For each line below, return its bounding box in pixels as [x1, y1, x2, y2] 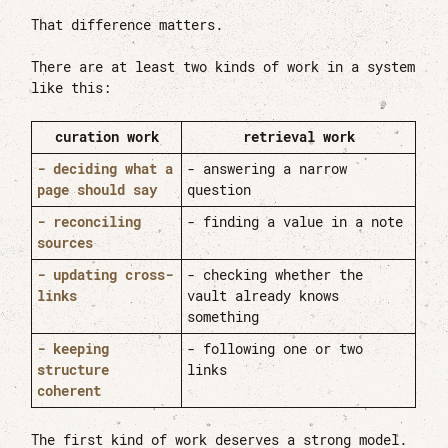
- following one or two [187, 340, 364, 359]
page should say [37, 181, 158, 200]
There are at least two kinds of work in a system [31, 58, 416, 77]
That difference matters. [31, 15, 224, 34]
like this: [31, 79, 112, 98]
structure [37, 361, 110, 380]
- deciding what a [37, 160, 174, 179]
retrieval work [242, 128, 355, 147]
